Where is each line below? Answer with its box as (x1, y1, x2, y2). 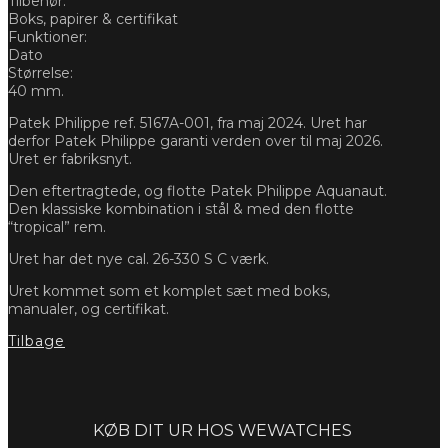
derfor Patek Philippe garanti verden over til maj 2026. (8, 131, 383, 150)
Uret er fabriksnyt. (8, 149, 132, 168)
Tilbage (8, 331, 65, 350)
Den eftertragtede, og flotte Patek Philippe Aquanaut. (8, 181, 387, 200)
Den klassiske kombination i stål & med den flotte (8, 199, 354, 218)
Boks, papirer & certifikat (8, 9, 178, 28)
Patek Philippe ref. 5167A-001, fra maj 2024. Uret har (8, 113, 367, 132)
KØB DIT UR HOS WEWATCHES (93, 419, 352, 440)
